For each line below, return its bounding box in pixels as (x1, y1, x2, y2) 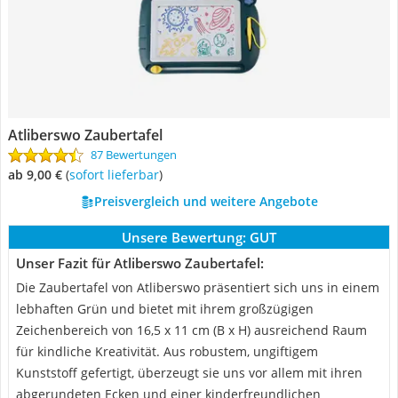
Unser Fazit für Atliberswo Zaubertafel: (16, 254, 264, 272)
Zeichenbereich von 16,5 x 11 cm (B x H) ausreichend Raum (16, 322, 367, 338)
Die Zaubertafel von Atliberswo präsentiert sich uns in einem (16, 279, 379, 296)
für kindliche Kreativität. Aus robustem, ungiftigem (16, 343, 318, 360)
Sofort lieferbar (76, 166, 159, 183)
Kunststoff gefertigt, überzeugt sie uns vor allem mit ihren (16, 364, 362, 381)
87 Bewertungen (91, 147, 177, 163)
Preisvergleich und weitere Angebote (93, 193, 318, 210)
